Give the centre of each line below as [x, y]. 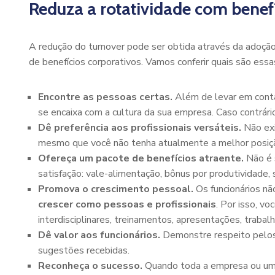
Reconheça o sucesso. [90, 266]
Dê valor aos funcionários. [99, 235]
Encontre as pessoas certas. [105, 97]
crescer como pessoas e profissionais [127, 204]
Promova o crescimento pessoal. [116, 189]
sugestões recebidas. [84, 250]
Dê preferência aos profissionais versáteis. [141, 128]
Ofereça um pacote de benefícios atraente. [141, 158]
